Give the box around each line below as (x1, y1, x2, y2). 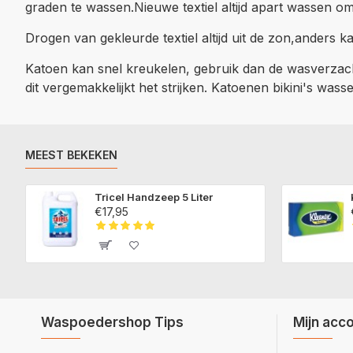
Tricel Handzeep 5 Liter (95, 191, 214, 203)
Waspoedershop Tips (41, 314, 184, 330)
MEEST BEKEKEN (25, 148, 117, 162)
